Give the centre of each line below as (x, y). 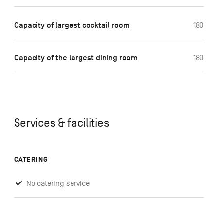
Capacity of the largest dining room (76, 58)
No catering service (58, 184)
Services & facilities (61, 123)
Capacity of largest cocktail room (72, 26)
